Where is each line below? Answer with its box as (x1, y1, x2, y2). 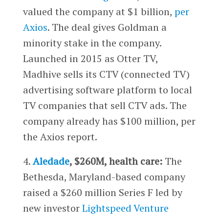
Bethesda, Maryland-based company (22, 170, 185, 183)
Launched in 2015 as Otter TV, (22, 52, 158, 66)
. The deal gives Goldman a (47, 21, 167, 34)
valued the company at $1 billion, (22, 5, 175, 19)
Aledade (32, 154, 69, 168)
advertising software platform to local (22, 83, 192, 97)
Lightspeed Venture (82, 201, 169, 215)
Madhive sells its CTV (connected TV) (22, 67, 190, 81)
